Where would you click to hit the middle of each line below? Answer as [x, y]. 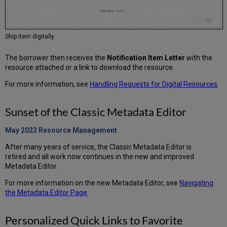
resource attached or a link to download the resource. [90, 68]
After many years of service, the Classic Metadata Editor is [99, 147]
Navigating [197, 183]
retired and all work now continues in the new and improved [100, 157]
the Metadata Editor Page [46, 193]
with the [199, 58]
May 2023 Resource [39, 130]
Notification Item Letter [146, 58]
